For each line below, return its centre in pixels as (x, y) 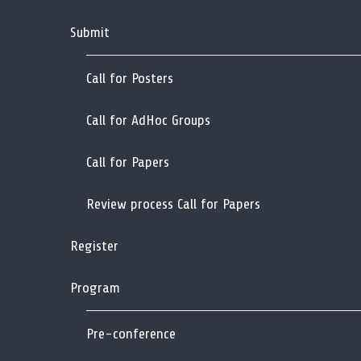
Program (95, 287)
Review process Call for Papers (173, 203)
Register (94, 245)
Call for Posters (130, 78)
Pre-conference (131, 333)
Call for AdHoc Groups (148, 120)
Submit (90, 32)
